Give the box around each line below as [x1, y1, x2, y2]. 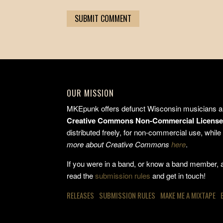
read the [67, 170, 96, 181]
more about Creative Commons [67, 138, 172, 149]
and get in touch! [150, 170, 206, 181]
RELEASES [67, 189, 95, 201]
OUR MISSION [67, 87, 114, 99]
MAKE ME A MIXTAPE [160, 189, 216, 201]
